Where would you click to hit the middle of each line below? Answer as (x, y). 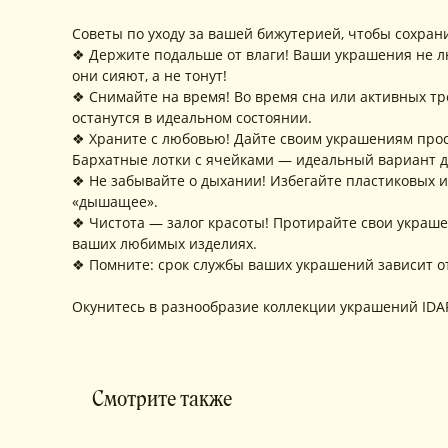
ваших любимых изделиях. (164, 243)
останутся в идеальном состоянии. (192, 117)
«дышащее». (115, 201)
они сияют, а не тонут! (149, 75)
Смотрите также (162, 399)
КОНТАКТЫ (168, 383)
